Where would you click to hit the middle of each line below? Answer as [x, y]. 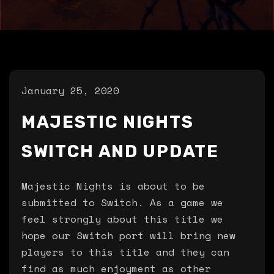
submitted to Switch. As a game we [122, 202]
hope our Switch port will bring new [128, 235]
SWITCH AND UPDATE [120, 151]
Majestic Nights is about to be [113, 186]
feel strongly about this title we [122, 219]
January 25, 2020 [70, 91]
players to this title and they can [125, 252]
